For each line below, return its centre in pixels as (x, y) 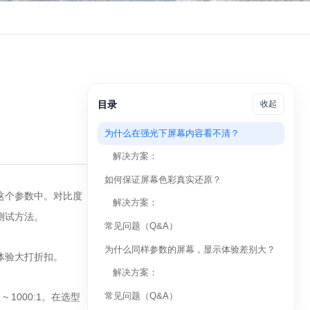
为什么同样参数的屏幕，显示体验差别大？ (190, 249)
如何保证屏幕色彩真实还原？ (163, 180)
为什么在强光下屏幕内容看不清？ (172, 133)
